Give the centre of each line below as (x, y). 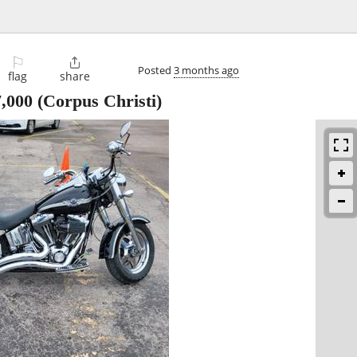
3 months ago (206, 70)
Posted (156, 70)
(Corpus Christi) (97, 101)
